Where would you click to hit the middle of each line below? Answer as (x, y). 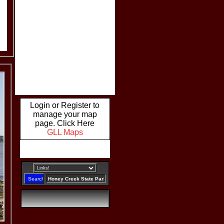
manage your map (65, 114)
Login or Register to (65, 105)
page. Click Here (65, 123)
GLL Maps (65, 132)
